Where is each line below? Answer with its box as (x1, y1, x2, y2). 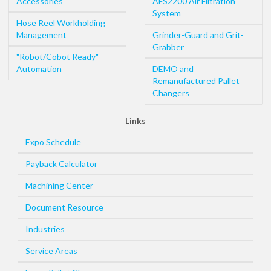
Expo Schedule (25, 137, 81, 148)
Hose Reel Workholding (16, 18, 105, 28)
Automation (16, 64, 62, 74)
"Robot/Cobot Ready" (16, 51, 99, 62)
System (152, 8, 181, 19)
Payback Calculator (25, 158, 97, 169)
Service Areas (25, 246, 77, 256)
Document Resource (25, 202, 103, 213)
